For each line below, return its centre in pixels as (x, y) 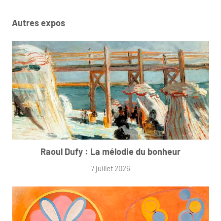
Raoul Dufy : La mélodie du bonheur (110, 152)
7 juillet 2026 (110, 168)
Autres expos (38, 23)
